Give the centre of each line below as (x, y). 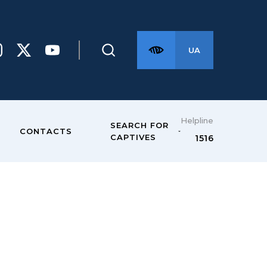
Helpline (197, 120)
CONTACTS (46, 131)
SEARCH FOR (139, 125)
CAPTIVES (133, 137)
